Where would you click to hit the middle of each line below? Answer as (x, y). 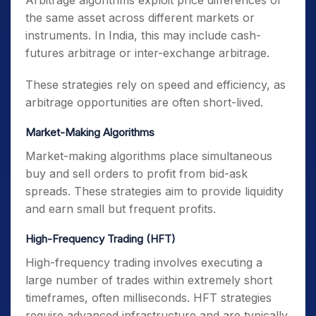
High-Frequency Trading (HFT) (101, 239)
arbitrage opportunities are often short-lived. (144, 102)
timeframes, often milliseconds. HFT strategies (148, 298)
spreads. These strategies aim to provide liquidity (154, 191)
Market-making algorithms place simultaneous (149, 156)
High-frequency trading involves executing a (144, 262)
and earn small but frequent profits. (121, 209)
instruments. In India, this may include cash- (143, 35)
